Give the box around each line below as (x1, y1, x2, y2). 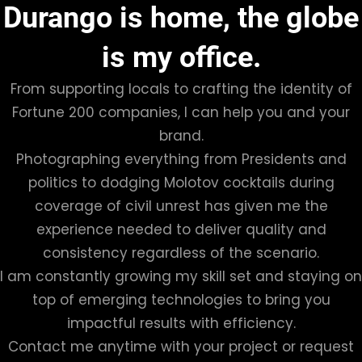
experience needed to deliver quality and (36, 219, 326, 239)
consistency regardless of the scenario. (43, 242, 319, 263)
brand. (158, 125, 204, 145)
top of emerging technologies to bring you (32, 289, 330, 309)
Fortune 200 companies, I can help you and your (12, 102, 350, 122)
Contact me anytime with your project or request (8, 336, 354, 356)
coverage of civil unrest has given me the (34, 196, 328, 216)
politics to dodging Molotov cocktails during (27, 172, 335, 192)
